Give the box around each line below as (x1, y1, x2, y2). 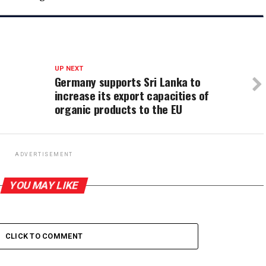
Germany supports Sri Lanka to (54, 73, 201, 91)
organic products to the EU (54, 100, 182, 118)
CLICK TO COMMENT (5, 232, 83, 241)
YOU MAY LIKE (8, 179, 80, 192)
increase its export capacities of (54, 87, 210, 104)
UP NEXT (54, 65, 83, 73)
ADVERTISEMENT (14, 151, 74, 158)
